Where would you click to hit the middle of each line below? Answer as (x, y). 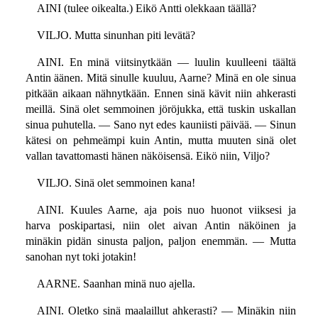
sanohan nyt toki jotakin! (81, 257)
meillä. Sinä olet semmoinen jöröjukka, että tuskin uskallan (160, 109)
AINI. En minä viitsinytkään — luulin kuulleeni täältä (166, 62)
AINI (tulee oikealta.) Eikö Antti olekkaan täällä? (146, 9)
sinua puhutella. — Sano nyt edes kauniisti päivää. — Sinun (160, 125)
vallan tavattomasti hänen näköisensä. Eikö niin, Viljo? (147, 156)
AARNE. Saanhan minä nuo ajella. (116, 284)
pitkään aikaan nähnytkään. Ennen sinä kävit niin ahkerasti (160, 94)
